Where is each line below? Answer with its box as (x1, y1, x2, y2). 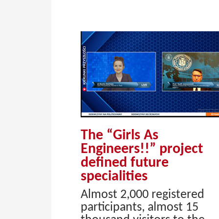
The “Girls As (81, 129, 158, 143)
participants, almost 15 (81, 201, 198, 214)
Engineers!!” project (81, 142, 203, 156)
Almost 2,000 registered (81, 189, 204, 201)
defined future (81, 156, 169, 170)
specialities (81, 170, 148, 184)
